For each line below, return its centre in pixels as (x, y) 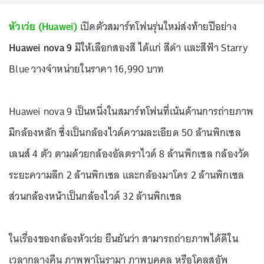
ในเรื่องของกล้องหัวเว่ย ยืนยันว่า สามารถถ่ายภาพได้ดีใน (123, 239)
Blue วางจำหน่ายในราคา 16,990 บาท (87, 69)
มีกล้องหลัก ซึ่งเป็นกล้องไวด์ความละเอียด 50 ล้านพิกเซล (125, 133)
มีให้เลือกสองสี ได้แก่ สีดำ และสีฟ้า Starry (160, 48)
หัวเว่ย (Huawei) (43, 27)
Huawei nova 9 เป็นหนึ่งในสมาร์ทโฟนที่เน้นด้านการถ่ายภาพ (131, 111)
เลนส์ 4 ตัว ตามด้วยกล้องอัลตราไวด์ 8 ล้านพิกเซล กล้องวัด (129, 154)
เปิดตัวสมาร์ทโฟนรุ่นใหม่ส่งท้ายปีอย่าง (157, 27)
